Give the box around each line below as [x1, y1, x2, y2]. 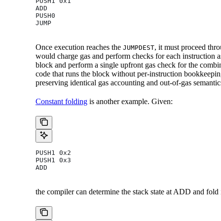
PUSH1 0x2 [36, 148, 71, 156]
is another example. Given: [87, 97, 173, 106]
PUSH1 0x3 [36, 156, 71, 164]
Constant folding [36, 97, 87, 106]
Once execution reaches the [36, 42, 123, 51]
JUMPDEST [123, 43, 154, 51]
